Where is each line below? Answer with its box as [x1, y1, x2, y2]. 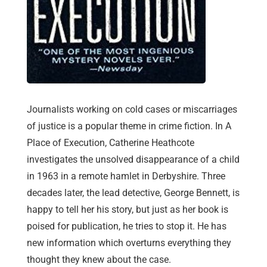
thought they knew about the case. [27, 254, 171, 266]
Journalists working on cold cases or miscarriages [27, 104, 237, 116]
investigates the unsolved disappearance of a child [27, 154, 240, 166]
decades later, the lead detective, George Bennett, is [27, 187, 240, 199]
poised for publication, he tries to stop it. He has [27, 221, 226, 232]
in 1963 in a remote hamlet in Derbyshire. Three [27, 170, 225, 182]
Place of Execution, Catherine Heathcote [27, 137, 194, 149]
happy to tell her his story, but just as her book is [27, 204, 228, 216]
